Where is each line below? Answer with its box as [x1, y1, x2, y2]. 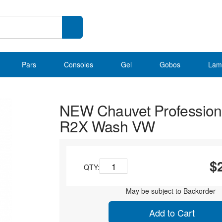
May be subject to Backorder [125, 186, 216, 196]
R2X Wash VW [59, 115, 155, 137]
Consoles [64, 59, 93, 69]
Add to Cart [146, 206, 195, 219]
